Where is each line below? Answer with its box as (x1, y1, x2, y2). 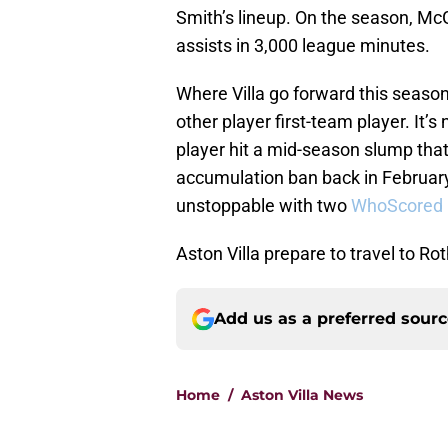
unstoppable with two (176, 195, 347, 217)
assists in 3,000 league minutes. (176, 35, 430, 57)
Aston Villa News (241, 386, 363, 405)
